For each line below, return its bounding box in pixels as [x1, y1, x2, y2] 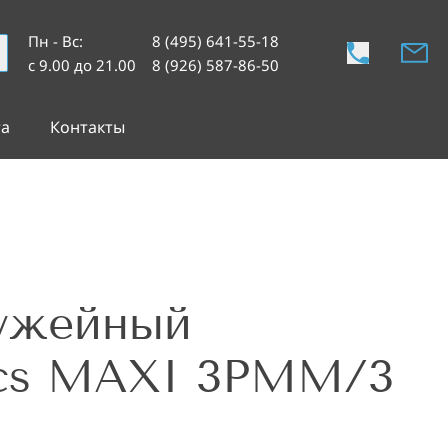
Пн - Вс [28, 31, 79, 52]
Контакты [49, 115, 125, 138]
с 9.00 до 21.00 [28, 55, 136, 76]
